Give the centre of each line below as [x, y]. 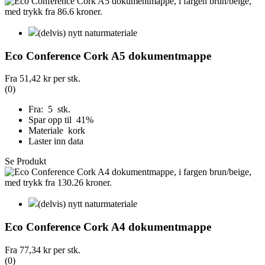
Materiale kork [57, 131]
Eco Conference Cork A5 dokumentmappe [108, 56]
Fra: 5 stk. [49, 109]
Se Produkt [25, 161]
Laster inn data [56, 141]
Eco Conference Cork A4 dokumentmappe [108, 227]
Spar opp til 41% [62, 120]
